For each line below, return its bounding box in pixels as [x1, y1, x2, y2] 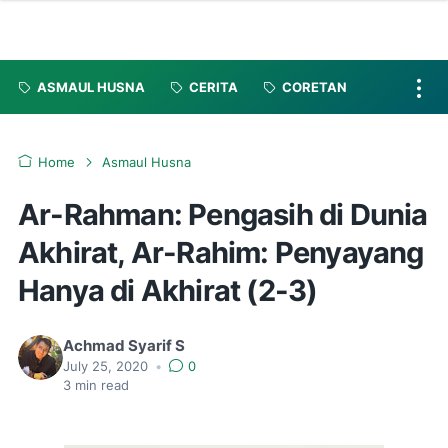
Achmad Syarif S [63, 337, 185, 355]
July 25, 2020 [63, 359, 152, 374]
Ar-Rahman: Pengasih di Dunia [18, 197, 428, 232]
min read [71, 378, 129, 393]
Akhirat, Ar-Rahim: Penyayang [18, 235, 424, 270]
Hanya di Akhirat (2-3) [18, 273, 318, 308]
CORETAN [282, 79, 347, 95]
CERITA [189, 79, 238, 95]
